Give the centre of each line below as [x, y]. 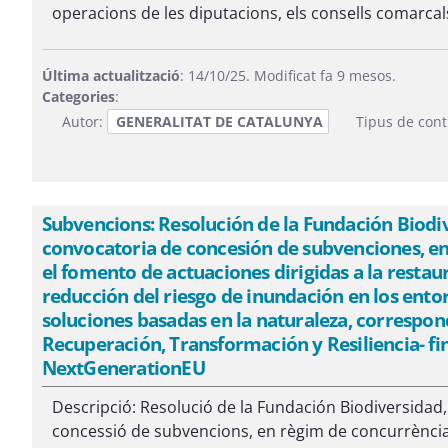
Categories [78, 96]
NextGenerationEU [123, 367]
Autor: [84, 121]
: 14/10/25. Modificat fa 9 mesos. [287, 75]
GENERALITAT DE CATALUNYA [219, 121]
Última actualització [110, 75]
